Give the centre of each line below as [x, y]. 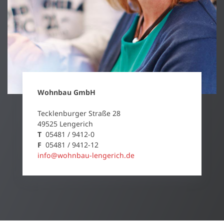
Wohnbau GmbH [66, 92]
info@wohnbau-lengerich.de [86, 155]
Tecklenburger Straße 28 [79, 113]
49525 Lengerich [65, 123]
